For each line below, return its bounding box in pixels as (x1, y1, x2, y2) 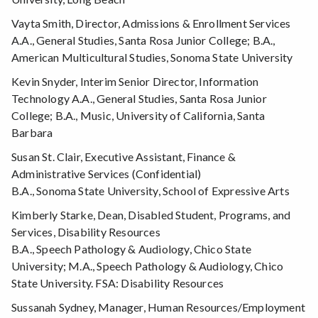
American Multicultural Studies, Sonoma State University (11, 50, 293, 65)
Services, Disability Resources (11, 225, 160, 239)
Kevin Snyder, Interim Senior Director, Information (11, 75, 259, 89)
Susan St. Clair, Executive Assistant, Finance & (11, 150, 236, 164)
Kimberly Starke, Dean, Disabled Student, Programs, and (11, 208, 291, 222)
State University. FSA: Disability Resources (11, 276, 224, 290)
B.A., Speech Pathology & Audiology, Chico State (11, 242, 252, 256)
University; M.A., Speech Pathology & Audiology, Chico (11, 259, 284, 273)
